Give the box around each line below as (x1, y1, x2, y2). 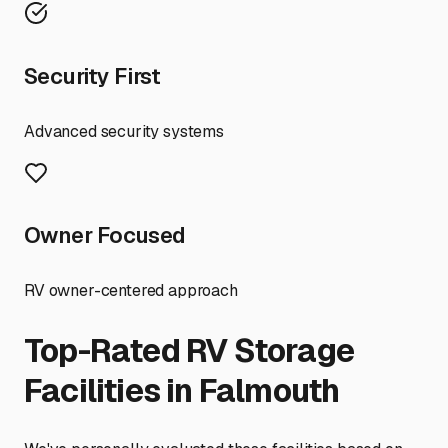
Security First (24, 61, 161, 90)
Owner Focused (24, 221, 186, 250)
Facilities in (24, 369, 199, 411)
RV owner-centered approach (24, 280, 238, 302)
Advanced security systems (24, 120, 224, 142)
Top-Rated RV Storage (24, 329, 355, 371)
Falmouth (198, 369, 340, 411)
